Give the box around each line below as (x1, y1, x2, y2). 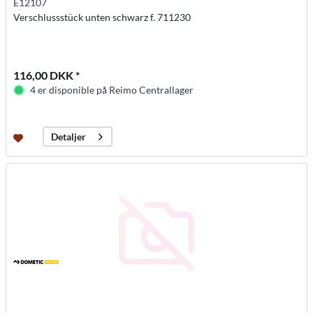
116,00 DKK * (13, 68, 80, 82)
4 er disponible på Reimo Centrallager (30, 84, 194, 96)
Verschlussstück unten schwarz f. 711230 (13, 11, 191, 24)
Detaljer (51, 131, 87, 143)
